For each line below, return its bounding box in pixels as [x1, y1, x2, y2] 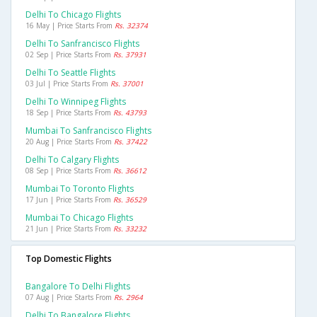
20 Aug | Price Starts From [25, 137, 114, 147]
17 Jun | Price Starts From [25, 195, 113, 205]
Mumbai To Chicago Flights [25, 212, 133, 224]
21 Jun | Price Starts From [25, 224, 113, 234]
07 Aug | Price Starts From [25, 292, 114, 303]
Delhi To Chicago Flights [25, 8, 121, 21]
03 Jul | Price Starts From [25, 79, 110, 89]
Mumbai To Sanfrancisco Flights [25, 125, 151, 137]
